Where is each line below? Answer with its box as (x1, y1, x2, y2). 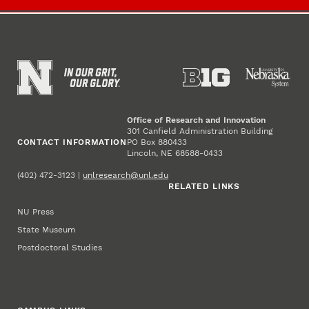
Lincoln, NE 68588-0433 (126, 148, 223, 159)
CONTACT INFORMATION (17, 137, 127, 148)
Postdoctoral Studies (17, 243, 103, 253)
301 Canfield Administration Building (126, 126, 272, 137)
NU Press (17, 207, 54, 217)
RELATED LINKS (168, 181, 240, 192)
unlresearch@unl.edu (83, 170, 169, 181)
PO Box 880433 (126, 137, 187, 148)
